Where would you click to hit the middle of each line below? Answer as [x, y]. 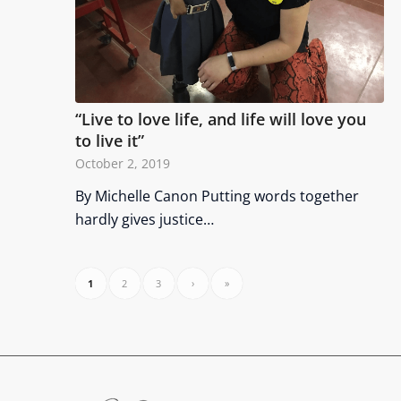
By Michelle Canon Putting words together [217, 196]
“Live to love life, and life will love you [220, 119]
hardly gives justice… [144, 219]
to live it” [109, 140]
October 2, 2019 [122, 163]
